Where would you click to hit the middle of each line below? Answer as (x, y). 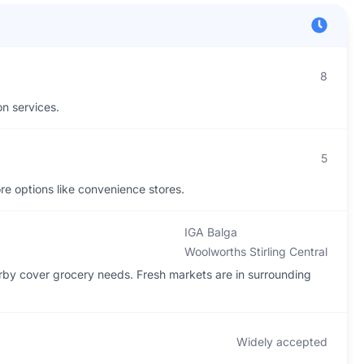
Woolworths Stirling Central (256, 251)
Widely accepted (282, 342)
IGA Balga (210, 232)
